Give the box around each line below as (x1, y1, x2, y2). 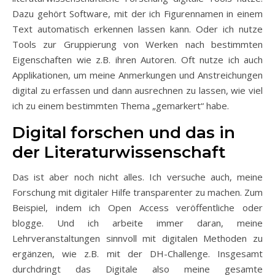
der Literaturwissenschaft (12, 142, 225, 162)
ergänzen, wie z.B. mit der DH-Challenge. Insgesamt (12, 247, 263, 260)
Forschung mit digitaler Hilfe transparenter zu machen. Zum (12, 186, 263, 198)
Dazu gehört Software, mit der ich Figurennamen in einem (12, 7, 263, 20)
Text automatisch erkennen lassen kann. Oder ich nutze (12, 23, 263, 35)
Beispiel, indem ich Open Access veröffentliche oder (12, 201, 263, 214)
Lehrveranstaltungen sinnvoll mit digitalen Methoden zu (12, 232, 263, 244)
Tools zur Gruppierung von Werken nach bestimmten (12, 38, 263, 50)
